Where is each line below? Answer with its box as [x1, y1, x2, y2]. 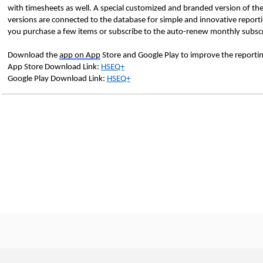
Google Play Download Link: [8, 75, 107, 83]
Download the [8, 51, 59, 60]
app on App [59, 51, 100, 60]
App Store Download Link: [8, 63, 101, 72]
